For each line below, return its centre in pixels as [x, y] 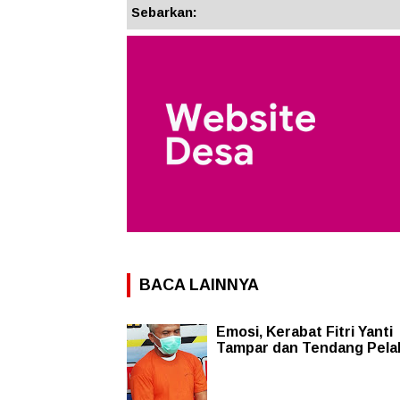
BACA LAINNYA [199, 285]
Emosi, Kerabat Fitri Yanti [304, 332]
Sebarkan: [164, 12]
